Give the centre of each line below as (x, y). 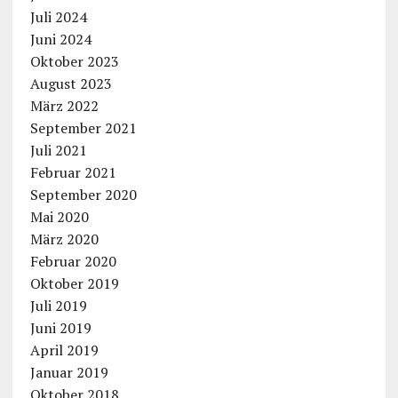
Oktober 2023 (74, 62)
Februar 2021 (73, 173)
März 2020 (64, 239)
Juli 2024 (58, 17)
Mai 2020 (59, 217)
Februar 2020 (73, 262)
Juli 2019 (58, 306)
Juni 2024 (60, 40)
